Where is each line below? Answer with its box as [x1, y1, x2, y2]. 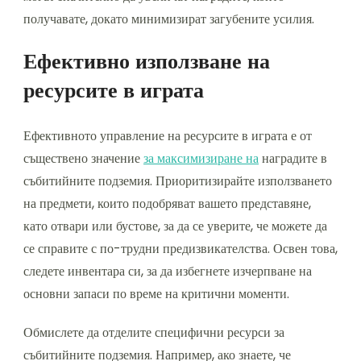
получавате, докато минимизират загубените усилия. [23, 10, 314, 29]
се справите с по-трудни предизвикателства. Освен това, [23, 239, 338, 259]
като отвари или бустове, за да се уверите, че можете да [23, 217, 327, 236]
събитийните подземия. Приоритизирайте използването [23, 172, 332, 191]
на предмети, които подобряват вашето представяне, [23, 194, 311, 214]
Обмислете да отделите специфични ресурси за [23, 323, 284, 342]
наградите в [259, 149, 327, 168]
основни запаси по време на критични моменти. [23, 284, 289, 304]
